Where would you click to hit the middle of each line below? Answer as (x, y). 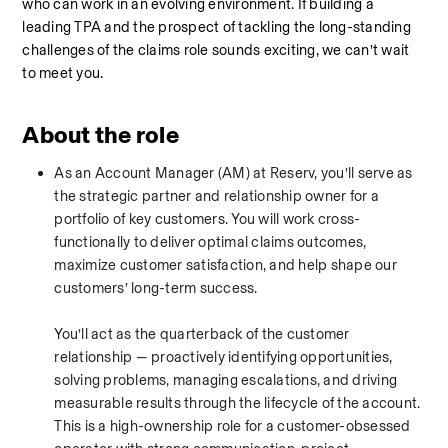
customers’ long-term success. (156, 288)
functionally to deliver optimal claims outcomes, (210, 242)
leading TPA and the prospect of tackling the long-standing (216, 27)
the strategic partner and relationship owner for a (216, 196)
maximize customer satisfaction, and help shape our (225, 265)
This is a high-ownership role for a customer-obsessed (232, 426)
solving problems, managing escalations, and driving (226, 380)
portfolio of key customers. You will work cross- (207, 219)
